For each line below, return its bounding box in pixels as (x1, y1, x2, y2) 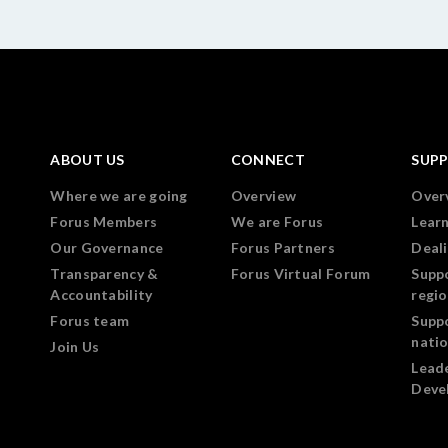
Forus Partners (230, 239, 335, 256)
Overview (230, 187, 297, 204)
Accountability (50, 286, 153, 303)
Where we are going (50, 187, 188, 204)
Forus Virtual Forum (230, 265, 371, 282)
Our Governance (50, 239, 164, 256)
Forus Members (50, 213, 158, 230)
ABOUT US (50, 151, 125, 168)
